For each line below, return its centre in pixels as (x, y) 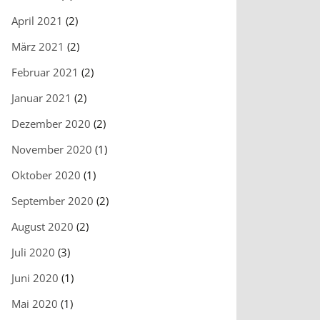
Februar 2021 (45, 72)
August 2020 (42, 227)
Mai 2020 (35, 304)
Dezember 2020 (51, 124)
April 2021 (37, 21)
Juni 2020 (35, 278)
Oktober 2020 (46, 175)
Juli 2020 (33, 252)
